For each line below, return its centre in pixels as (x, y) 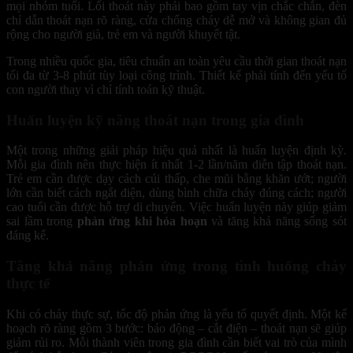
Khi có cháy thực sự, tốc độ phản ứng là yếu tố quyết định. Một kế (176, 314)
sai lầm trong (42, 221)
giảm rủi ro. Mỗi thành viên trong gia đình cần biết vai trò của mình (176, 342)
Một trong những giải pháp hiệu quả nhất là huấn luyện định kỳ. (176, 150)
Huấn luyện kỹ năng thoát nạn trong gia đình (155, 120)
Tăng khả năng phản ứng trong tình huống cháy (176, 266)
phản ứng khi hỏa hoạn (142, 221)
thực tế (28, 283)
